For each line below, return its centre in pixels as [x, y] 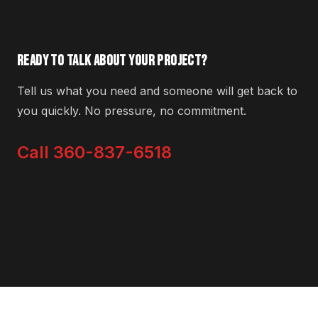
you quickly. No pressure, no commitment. [132, 110]
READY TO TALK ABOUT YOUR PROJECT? [112, 60]
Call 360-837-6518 [94, 152]
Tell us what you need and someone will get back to [157, 91]
